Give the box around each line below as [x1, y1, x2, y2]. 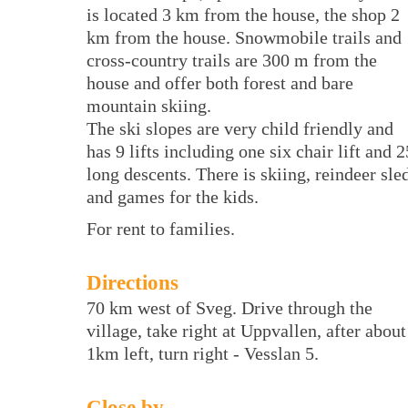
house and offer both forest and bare [87, 73, 353, 94]
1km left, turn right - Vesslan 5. [87, 343, 319, 364]
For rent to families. [87, 219, 235, 240]
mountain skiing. [87, 96, 211, 117]
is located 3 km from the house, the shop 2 [87, 5, 400, 25]
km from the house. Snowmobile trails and [87, 27, 402, 48]
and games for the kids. [87, 187, 259, 208]
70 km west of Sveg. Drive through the [87, 298, 372, 319]
